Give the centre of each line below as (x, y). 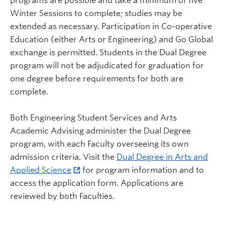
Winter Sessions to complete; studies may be (96, 13)
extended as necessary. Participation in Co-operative (111, 26)
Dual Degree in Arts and (162, 157)
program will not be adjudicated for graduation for (107, 65)
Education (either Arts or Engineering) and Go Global (111, 39)
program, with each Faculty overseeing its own (99, 144)
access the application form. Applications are (97, 183)
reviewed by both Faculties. (62, 196)
